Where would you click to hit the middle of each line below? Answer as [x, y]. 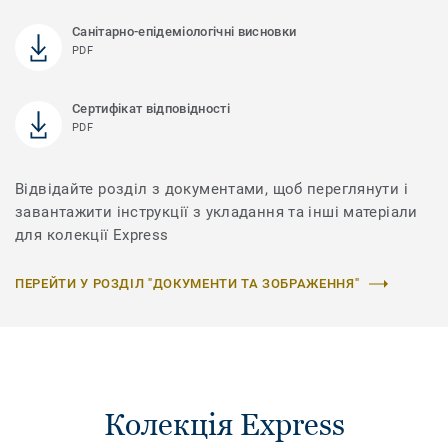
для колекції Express [92, 235]
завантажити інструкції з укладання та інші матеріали [216, 212]
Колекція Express [224, 425]
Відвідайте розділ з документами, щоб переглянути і [211, 189]
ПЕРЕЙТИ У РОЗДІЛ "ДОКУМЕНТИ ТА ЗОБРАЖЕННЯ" [187, 284]
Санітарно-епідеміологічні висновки [184, 32]
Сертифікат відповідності [151, 109]
